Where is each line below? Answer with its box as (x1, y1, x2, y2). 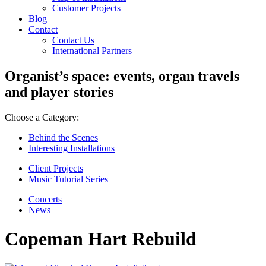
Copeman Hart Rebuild (5, 228, 197, 250)
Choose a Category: (5, 112, 79, 122)
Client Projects (28, 163, 83, 173)
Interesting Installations (28, 142, 115, 153)
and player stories (5, 84, 113, 100)
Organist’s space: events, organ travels (5, 68, 239, 84)
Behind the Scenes (28, 132, 98, 142)
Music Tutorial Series (28, 173, 108, 184)
